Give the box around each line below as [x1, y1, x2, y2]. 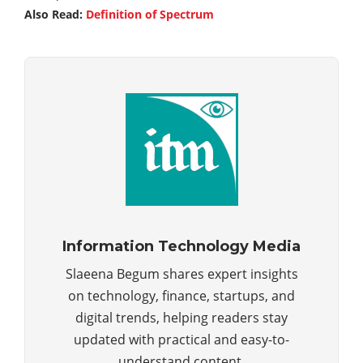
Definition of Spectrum [86, 6, 214, 23]
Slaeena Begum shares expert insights [65, 265, 298, 284]
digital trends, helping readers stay [75, 309, 288, 327]
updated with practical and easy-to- [74, 331, 289, 349]
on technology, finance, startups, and [68, 287, 295, 305]
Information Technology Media [62, 237, 301, 256]
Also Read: [24, 6, 86, 23]
